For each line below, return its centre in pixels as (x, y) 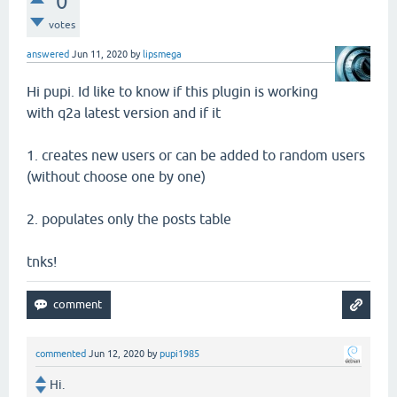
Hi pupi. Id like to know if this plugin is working (172, 91)
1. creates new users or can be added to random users (196, 155)
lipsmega (162, 54)
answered (48, 54)
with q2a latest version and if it (124, 112)
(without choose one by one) (116, 176)
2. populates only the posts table (129, 218)
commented (61, 353)
